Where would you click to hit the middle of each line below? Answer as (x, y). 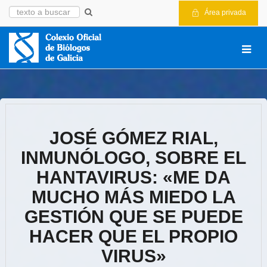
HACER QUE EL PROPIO (133, 236)
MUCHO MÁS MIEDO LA (133, 197)
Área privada (224, 13)
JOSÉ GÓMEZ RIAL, (133, 138)
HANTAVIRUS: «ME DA (133, 177)
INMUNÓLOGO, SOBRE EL (133, 158)
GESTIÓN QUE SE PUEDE (133, 217)
